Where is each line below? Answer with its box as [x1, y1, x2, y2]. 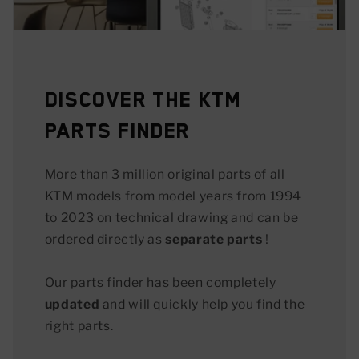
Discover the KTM [44, 87, 242, 112]
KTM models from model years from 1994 [44, 188, 302, 204]
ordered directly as [44, 232, 166, 248]
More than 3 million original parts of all [44, 167, 285, 183]
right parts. [44, 318, 114, 334]
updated [44, 296, 100, 313]
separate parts [165, 232, 263, 248]
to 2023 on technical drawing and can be [44, 210, 299, 226]
